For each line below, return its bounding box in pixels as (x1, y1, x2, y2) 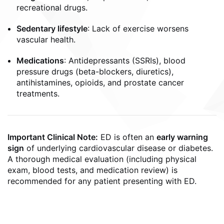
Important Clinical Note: (7, 132, 98, 142)
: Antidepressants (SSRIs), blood (64, 55, 185, 65)
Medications (16, 55, 64, 65)
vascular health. (16, 34, 75, 44)
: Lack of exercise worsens (87, 23, 188, 33)
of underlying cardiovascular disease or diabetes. (24, 143, 213, 153)
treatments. (16, 88, 59, 98)
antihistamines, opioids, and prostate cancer (16, 77, 184, 87)
